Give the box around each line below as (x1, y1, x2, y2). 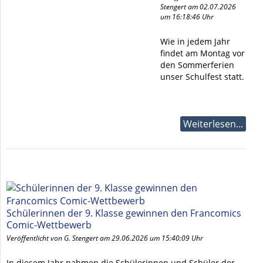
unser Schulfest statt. (160, 71, 244, 82)
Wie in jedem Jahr (160, 36, 230, 47)
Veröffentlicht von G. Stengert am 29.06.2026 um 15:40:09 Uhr (6, 233, 203, 243)
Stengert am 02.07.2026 (160, 2, 236, 12)
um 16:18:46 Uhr (160, 12, 214, 22)
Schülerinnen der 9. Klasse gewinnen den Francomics (6, 207, 241, 220)
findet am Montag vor (160, 48, 245, 59)
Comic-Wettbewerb (6, 218, 92, 231)
